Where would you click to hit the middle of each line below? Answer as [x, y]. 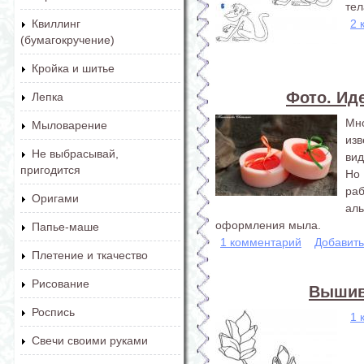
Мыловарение [69, 125]
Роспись [53, 312]
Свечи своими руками [90, 340]
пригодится [50, 170]
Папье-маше [65, 227]
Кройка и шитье [73, 68]
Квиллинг [56, 24]
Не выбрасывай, [75, 154]
